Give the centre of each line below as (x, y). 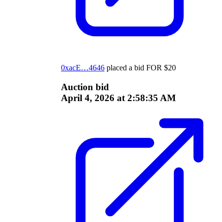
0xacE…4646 (83, 68)
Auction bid (85, 87)
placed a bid (124, 68)
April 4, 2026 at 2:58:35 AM (118, 98)
